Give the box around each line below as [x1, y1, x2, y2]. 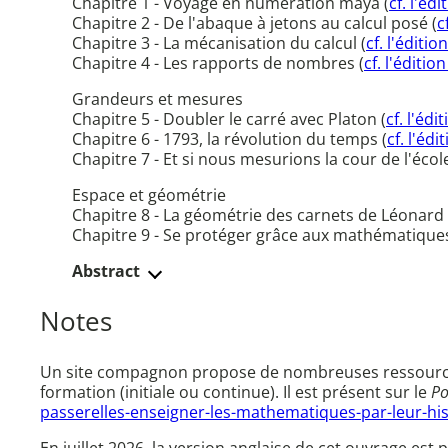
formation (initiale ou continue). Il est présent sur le [40, 381, 431, 404]
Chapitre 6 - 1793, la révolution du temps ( [72, 128, 387, 151]
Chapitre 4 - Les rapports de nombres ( [72, 52, 364, 75]
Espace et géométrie [72, 184, 226, 207]
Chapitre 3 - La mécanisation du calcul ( [72, 32, 366, 55]
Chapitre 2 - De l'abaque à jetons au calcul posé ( [72, 12, 437, 35]
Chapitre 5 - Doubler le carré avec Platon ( [72, 108, 386, 131]
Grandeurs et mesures [72, 88, 243, 111]
